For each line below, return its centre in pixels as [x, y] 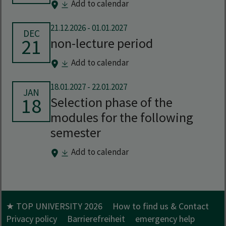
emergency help [165, 219]
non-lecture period [102, 43]
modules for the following [122, 118]
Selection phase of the [111, 102]
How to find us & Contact [161, 206]
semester [76, 133]
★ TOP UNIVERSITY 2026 [54, 206]
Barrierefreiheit [96, 219]
